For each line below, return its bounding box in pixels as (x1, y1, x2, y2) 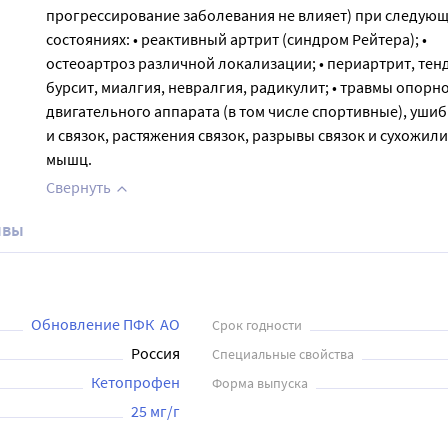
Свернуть (45, 177, 111, 197)
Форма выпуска (212, 374, 308, 392)
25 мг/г (131, 401, 180, 421)
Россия (131, 343, 180, 363)
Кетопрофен (91, 372, 180, 392)
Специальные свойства (212, 345, 354, 363)
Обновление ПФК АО (31, 314, 180, 334)
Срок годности (212, 316, 302, 334)
